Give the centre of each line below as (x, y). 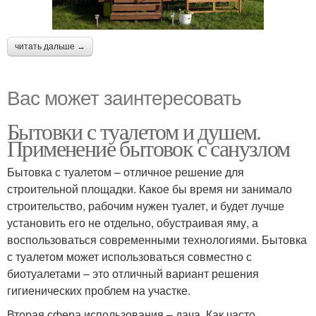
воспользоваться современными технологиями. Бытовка (157, 240)
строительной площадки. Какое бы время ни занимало (150, 189)
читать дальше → (50, 47)
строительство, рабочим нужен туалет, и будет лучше (146, 206)
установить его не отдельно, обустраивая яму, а (133, 223)
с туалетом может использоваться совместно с (129, 257)
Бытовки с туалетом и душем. (134, 131)
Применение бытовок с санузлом (148, 148)
